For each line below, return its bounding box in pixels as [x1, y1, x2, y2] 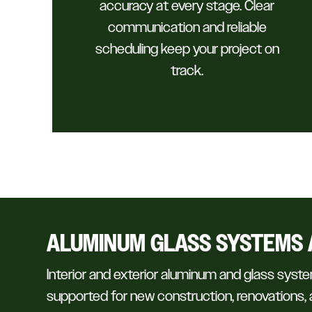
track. [171, 62, 204, 79]
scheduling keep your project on [95, 40, 279, 58]
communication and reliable [107, 19, 267, 36]
